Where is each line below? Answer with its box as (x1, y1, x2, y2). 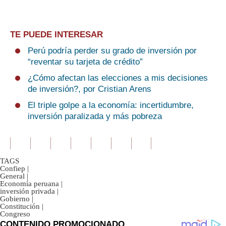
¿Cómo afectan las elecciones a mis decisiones (28, 73, 208, 83)
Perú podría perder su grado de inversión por (28, 46, 197, 55)
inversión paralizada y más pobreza (28, 111, 162, 121)
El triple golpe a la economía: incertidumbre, (28, 100, 194, 110)
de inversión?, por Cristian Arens (28, 84, 151, 94)
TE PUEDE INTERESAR (10, 30, 103, 39)
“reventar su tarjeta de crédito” (28, 57, 143, 67)
